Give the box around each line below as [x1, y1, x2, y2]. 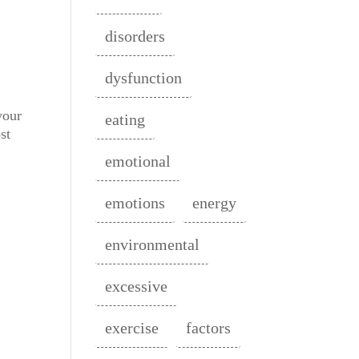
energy [192, 194, 237, 212]
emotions [105, 194, 166, 212]
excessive [105, 277, 168, 296]
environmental [105, 236, 200, 254]
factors [186, 319, 232, 337]
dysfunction [105, 69, 183, 87]
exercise [105, 319, 159, 337]
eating [105, 111, 146, 129]
